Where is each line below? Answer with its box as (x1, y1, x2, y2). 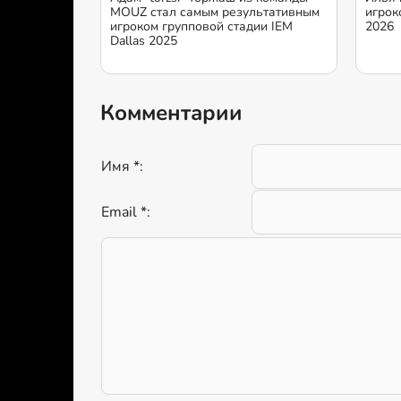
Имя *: (101, 156, 143, 176)
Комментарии (100, 98, 243, 127)
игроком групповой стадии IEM (110, 17, 293, 35)
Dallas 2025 (110, 31, 177, 49)
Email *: (101, 201, 150, 222)
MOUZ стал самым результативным (110, 3, 320, 21)
